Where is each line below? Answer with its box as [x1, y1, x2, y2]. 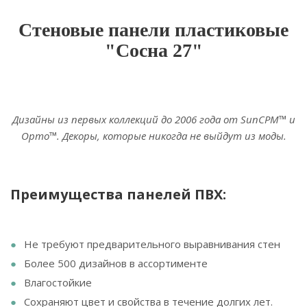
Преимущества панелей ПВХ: [10, 185, 226, 204]
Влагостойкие [24, 275, 92, 290]
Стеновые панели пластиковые [19, 19, 288, 41]
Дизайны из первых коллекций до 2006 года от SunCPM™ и [12, 112, 295, 127]
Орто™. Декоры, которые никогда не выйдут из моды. [21, 129, 286, 143]
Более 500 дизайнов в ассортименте [24, 256, 208, 271]
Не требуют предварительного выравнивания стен [24, 237, 280, 251]
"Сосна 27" [104, 40, 203, 62]
